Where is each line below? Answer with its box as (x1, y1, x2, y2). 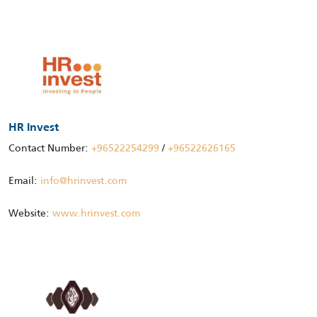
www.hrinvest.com (52, 205, 140, 221)
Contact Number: (8, 140, 91, 156)
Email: (8, 173, 40, 189)
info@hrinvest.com (40, 173, 127, 189)
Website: (8, 205, 52, 221)
